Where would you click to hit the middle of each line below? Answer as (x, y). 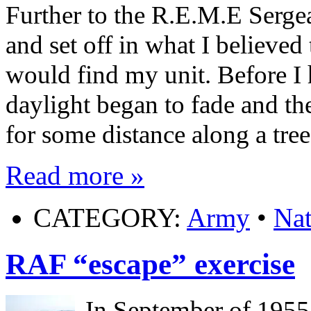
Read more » (75, 176)
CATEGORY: (110, 218)
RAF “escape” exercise (150, 264)
